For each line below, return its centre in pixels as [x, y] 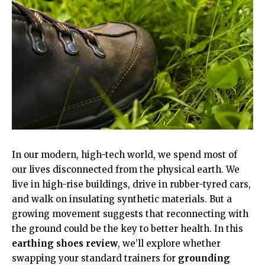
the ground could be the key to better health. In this [127, 228]
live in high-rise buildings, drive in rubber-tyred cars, [131, 184]
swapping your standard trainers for [95, 258]
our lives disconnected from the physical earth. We [126, 169]
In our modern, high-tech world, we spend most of [125, 154]
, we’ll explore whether [169, 243]
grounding [204, 258]
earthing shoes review [65, 243]
